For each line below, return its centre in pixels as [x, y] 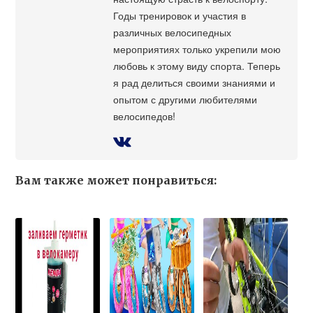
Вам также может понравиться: [116, 181]
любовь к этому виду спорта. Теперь [197, 66]
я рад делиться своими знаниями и [195, 82]
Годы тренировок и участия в [180, 15]
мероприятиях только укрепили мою [197, 49]
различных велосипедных [173, 32]
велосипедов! [145, 116]
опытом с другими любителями [185, 99]
